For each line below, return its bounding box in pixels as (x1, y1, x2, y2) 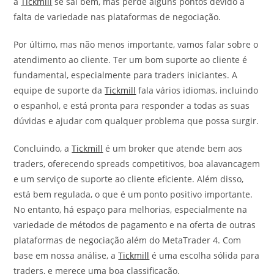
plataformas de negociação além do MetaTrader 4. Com (13, 234, 242, 246)
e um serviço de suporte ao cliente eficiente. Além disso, (13, 173, 244, 185)
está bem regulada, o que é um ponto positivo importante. (13, 188, 253, 201)
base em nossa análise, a (13, 250, 119, 262)
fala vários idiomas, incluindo (136, 84, 259, 97)
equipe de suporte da (13, 84, 105, 97)
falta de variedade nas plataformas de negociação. (13, 11, 221, 23)
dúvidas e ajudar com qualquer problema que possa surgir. (13, 115, 259, 127)
